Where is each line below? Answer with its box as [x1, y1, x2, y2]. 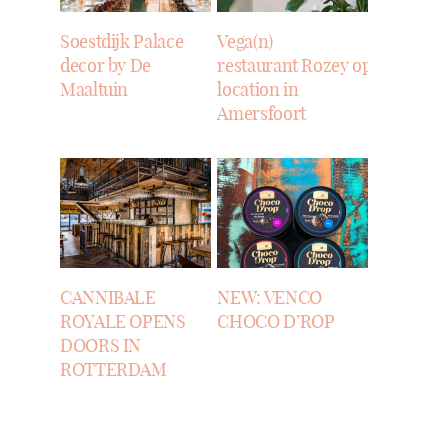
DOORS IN [60, 334, 142, 358]
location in [217, 77, 299, 101]
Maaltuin [60, 77, 129, 101]
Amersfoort [217, 101, 306, 125]
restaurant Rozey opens [217, 53, 399, 77]
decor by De [60, 53, 152, 77]
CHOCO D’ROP [217, 310, 335, 334]
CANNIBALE [60, 286, 156, 310]
